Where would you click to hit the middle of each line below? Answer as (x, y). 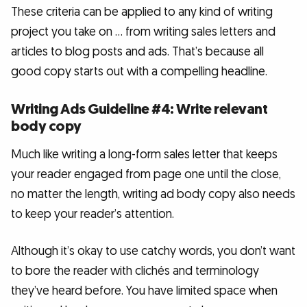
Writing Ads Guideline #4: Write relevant (139, 109)
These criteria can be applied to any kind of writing (142, 12)
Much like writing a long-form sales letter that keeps (144, 154)
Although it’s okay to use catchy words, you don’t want (153, 251)
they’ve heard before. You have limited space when (144, 291)
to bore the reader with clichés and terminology (135, 271)
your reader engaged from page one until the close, (146, 174)
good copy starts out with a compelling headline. (139, 72)
